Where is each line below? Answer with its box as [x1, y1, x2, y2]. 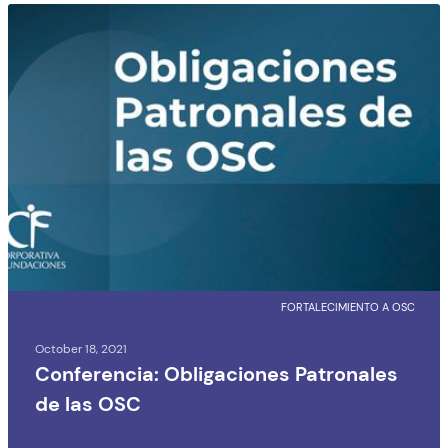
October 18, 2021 [35, 341, 127, 357]
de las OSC [35, 391, 141, 417]
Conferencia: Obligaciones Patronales [35, 361, 398, 387]
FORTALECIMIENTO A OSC [281, 300, 415, 314]
